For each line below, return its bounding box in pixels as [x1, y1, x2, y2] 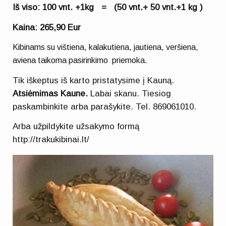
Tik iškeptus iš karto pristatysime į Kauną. [13, 75, 175, 85]
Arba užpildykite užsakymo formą [13, 122, 140, 132]
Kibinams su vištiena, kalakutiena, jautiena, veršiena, [13, 43, 199, 52]
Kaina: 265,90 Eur [13, 22, 81, 32]
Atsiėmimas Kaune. [13, 88, 88, 98]
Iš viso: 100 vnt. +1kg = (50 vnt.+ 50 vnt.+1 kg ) [13, 3, 203, 13]
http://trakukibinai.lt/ [13, 135, 90, 145]
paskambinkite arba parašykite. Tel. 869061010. [13, 101, 197, 111]
